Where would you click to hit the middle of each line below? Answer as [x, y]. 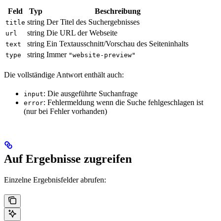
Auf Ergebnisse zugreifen [68, 159]
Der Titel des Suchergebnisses [93, 22]
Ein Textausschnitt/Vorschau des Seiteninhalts [117, 43]
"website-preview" [102, 55]
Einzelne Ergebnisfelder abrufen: [55, 180]
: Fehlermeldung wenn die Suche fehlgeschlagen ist [123, 102]
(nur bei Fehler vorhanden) [65, 111]
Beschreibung [117, 11]
